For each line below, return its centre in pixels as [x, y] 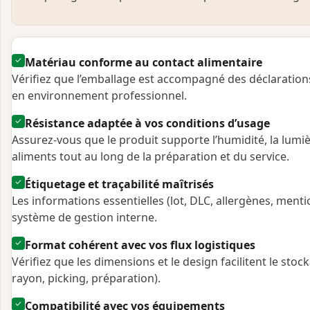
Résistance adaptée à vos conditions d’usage [148, 123]
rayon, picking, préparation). [86, 278]
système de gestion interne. [84, 217]
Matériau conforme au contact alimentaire [144, 62]
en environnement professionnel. [99, 95]
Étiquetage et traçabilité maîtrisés [120, 184]
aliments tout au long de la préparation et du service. [151, 156]
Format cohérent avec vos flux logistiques [140, 245]
